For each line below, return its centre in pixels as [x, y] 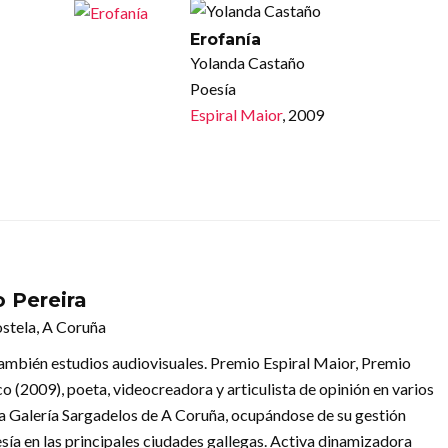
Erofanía [225, 40]
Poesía [212, 89]
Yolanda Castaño [247, 63]
